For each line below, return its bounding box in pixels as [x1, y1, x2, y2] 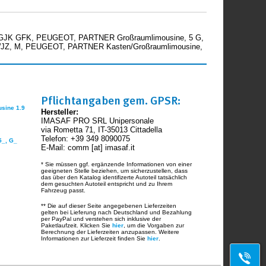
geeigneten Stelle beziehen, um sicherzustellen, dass [41, 167, 188, 175]
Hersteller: [41, 107, 79, 117]
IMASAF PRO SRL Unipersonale [41, 116, 154, 126]
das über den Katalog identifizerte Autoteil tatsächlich [41, 174, 188, 181]
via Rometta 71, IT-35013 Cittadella [41, 125, 163, 135]
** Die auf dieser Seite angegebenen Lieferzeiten [41, 202, 177, 210]
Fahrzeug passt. [41, 187, 86, 194]
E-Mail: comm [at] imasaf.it [41, 143, 135, 153]
